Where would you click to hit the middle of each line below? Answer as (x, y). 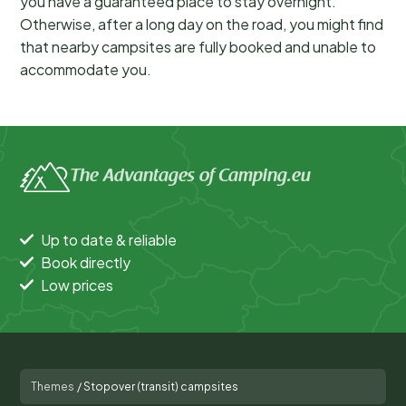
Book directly (86, 262)
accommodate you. (86, 69)
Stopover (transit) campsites (161, 386)
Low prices (77, 285)
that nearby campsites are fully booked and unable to (198, 47)
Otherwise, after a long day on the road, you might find (202, 24)
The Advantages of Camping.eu (190, 177)
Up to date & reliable (109, 239)
